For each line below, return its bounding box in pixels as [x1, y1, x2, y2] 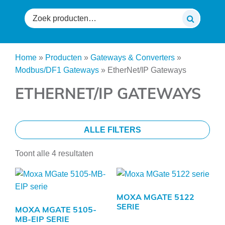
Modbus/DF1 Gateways [15, 65, 99, 74]
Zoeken [24, 10, 51, 19]
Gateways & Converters [90, 53, 175, 62]
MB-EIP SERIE [15, 213, 69, 224]
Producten [45, 53, 82, 62]
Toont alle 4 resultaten [15, 149, 93, 158]
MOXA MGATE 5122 [116, 191, 194, 202]
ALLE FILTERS [84, 125, 141, 134]
